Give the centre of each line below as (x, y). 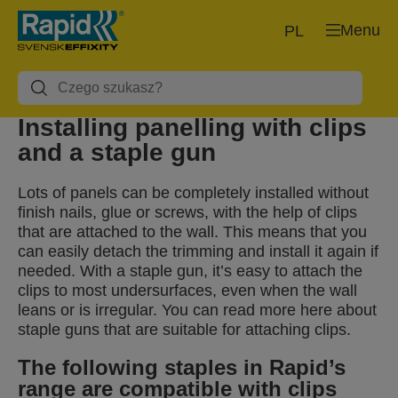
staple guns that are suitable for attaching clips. (184, 330)
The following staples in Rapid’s (182, 367)
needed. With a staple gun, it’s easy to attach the (190, 271)
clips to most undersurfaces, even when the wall (187, 291)
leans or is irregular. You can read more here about (197, 310)
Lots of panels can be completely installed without (193, 193)
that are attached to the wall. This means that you (192, 232)
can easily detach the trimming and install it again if (198, 251)
